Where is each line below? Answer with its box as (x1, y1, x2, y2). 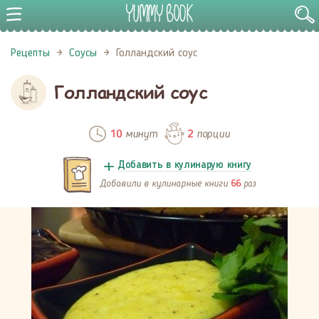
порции (192, 127, 230, 140)
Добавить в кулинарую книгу (117, 160, 252, 171)
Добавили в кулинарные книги (100, 177, 231, 189)
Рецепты (11, 48, 50, 59)
